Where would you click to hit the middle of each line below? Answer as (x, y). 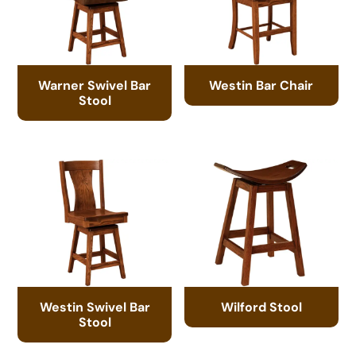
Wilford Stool (261, 306)
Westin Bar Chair (261, 85)
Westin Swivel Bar (95, 306)
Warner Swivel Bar (95, 85)
